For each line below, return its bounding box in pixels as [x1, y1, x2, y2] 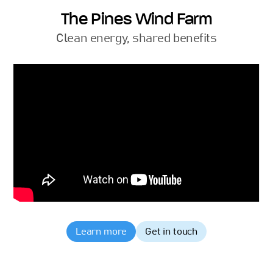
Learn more [75, 227, 127, 237]
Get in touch [145, 227, 198, 237]
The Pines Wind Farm [60, 8, 213, 29]
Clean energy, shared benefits [56, 32, 217, 44]
